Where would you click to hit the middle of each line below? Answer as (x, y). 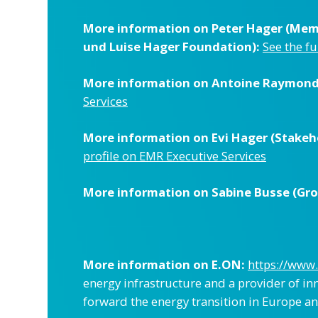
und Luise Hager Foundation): (171, 46)
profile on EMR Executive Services (175, 156)
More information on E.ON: (164, 264)
